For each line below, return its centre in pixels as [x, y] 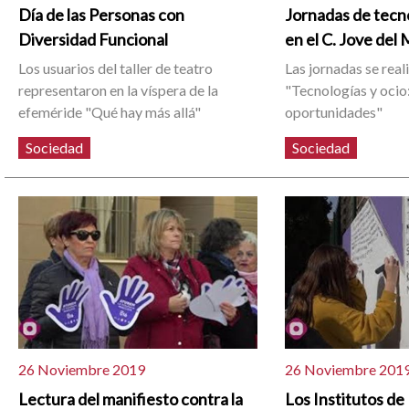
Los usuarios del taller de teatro [116, 68]
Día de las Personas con [102, 15]
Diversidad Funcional [94, 40]
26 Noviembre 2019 [82, 369]
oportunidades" [334, 111]
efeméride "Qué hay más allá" [110, 111]
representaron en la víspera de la [119, 89]
